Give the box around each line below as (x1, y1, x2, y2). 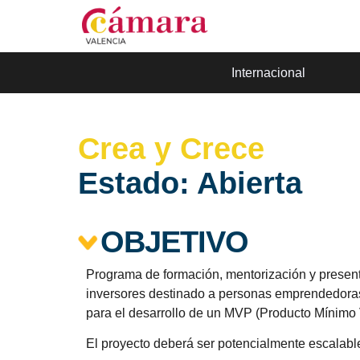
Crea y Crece (78, 131, 264, 166)
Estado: (78, 166, 190, 200)
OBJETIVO (100, 224, 249, 259)
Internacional (231, 65, 305, 80)
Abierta (197, 166, 302, 200)
